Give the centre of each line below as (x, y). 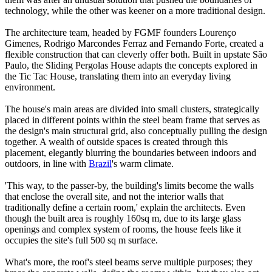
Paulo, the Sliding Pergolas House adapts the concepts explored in (131, 66)
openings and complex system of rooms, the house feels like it (123, 229)
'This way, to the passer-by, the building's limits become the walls (129, 186)
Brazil (100, 164)
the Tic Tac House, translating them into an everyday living (118, 76)
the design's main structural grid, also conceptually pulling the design (136, 131)
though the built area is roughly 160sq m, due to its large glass (123, 219)
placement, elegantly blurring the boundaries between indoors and (131, 153)
